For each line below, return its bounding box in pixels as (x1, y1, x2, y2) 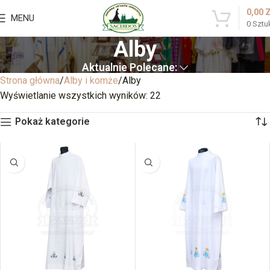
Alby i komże (64, 75, 118, 86)
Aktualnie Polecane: (81, 61, 177, 74)
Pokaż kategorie (14, 116, 90, 127)
